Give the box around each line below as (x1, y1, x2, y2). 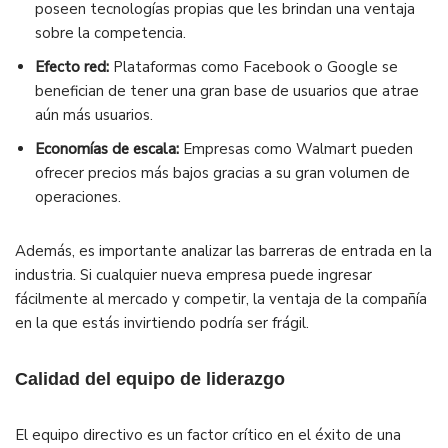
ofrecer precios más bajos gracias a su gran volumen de (35, 163, 410, 184)
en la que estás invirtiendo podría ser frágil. (15, 313, 309, 334)
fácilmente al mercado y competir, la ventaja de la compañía (15, 289, 427, 310)
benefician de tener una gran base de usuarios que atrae (35, 81, 419, 102)
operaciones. (35, 187, 121, 208)
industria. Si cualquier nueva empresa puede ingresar (15, 265, 372, 286)
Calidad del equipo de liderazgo (15, 369, 285, 390)
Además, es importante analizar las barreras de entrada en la (15, 241, 432, 262)
